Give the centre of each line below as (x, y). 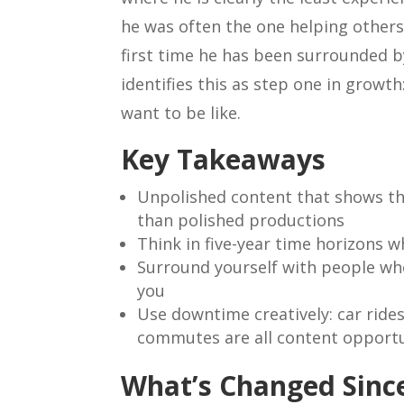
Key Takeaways (224, 159)
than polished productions (241, 220)
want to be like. (181, 112)
